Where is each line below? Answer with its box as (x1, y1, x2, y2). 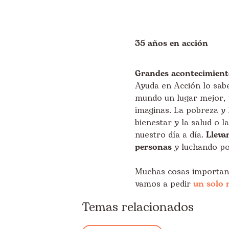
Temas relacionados (82, 198, 194, 217)
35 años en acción (135, 37, 208, 50)
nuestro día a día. (135, 129, 206, 141)
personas (135, 141, 172, 153)
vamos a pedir (135, 178, 193, 190)
